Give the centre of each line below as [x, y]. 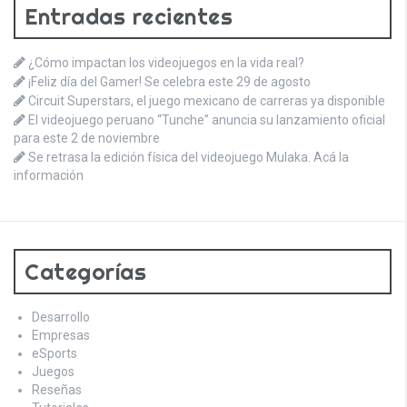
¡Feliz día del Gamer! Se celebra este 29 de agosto [169, 81]
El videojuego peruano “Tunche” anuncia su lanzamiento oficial [207, 119]
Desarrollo [61, 317]
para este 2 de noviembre [87, 138]
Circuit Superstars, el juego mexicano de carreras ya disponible [207, 100]
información [49, 175]
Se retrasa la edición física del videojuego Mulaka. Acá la [189, 157]
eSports [55, 353]
